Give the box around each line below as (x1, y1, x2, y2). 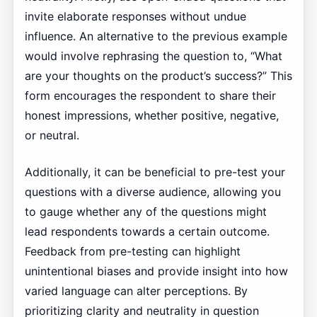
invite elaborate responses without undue (24, 8, 246, 23)
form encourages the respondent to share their (24, 88, 276, 103)
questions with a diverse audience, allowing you (24, 184, 281, 199)
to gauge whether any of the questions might (24, 204, 267, 219)
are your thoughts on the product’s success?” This (24, 68, 292, 83)
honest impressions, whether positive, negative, (24, 108, 279, 122)
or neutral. (24, 127, 79, 142)
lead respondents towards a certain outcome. (24, 224, 270, 238)
